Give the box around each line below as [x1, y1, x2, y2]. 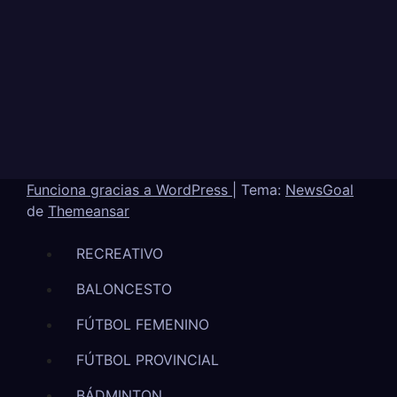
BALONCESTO [76, 280, 172, 298]
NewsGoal [285, 181, 354, 198]
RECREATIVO [76, 245, 163, 262]
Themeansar [48, 202, 129, 220]
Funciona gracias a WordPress [27, 181, 232, 198]
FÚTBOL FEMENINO [76, 315, 209, 333]
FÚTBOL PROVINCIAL [76, 351, 219, 369]
